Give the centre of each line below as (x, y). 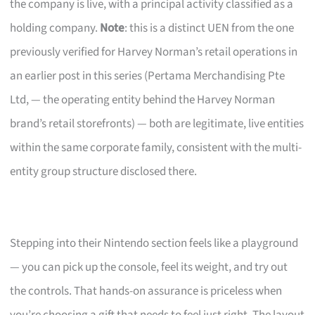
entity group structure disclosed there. (104, 172)
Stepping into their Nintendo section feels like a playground (154, 244)
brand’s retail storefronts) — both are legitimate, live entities (157, 124)
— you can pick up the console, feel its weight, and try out (149, 268)
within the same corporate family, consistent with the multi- (156, 148)
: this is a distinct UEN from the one (210, 28)
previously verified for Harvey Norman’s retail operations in (154, 52)
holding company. (55, 28)
